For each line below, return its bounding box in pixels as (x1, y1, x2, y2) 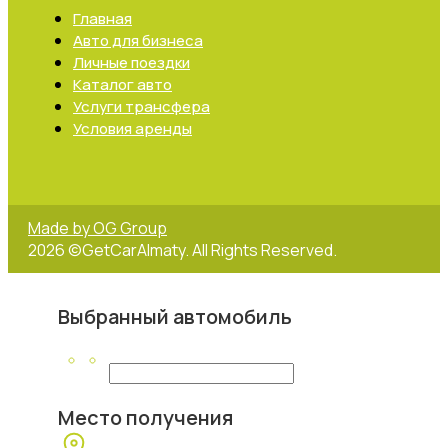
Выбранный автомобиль (58, 302, 292, 330)
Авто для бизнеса (73, 29, 203, 51)
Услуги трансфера (73, 95, 210, 117)
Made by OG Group (28, 216, 167, 239)
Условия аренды (73, 117, 192, 139)
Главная (73, 7, 132, 29)
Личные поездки (73, 51, 190, 73)
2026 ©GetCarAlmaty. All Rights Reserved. (28, 238, 337, 261)
